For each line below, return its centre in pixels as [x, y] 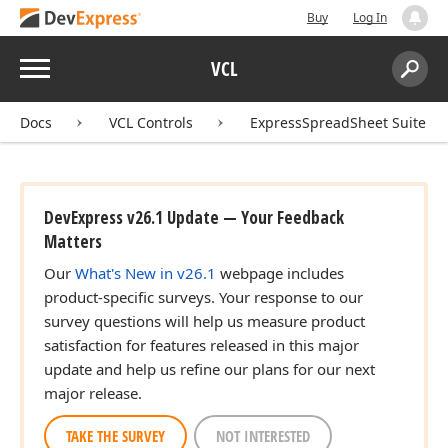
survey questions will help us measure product [204, 321]
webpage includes [280, 273]
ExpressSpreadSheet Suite [338, 122]
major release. [93, 393]
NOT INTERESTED [263, 436]
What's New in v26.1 [145, 273]
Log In [370, 17]
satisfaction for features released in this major [201, 345]
